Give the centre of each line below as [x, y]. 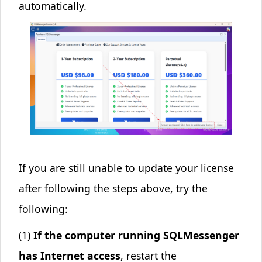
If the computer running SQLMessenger [136, 235]
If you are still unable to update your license [126, 168]
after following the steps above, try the [113, 189]
